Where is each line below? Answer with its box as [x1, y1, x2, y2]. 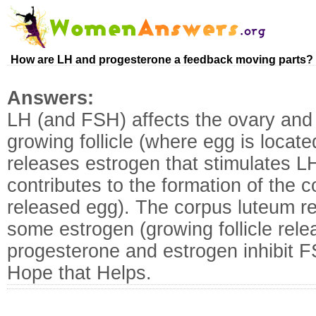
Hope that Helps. [7, 262, 152, 284]
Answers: [7, 87, 111, 109]
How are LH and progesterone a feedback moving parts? [11, 54, 313, 66]
